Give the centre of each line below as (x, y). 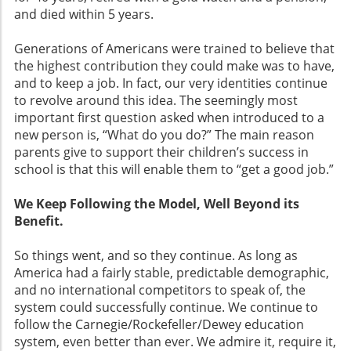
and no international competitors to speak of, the (160, 290)
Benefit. (39, 221)
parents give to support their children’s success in (161, 152)
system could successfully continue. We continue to (166, 308)
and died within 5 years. (84, 14)
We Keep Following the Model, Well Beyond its (157, 204)
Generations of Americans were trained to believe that (174, 49)
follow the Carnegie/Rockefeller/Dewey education (159, 325)
